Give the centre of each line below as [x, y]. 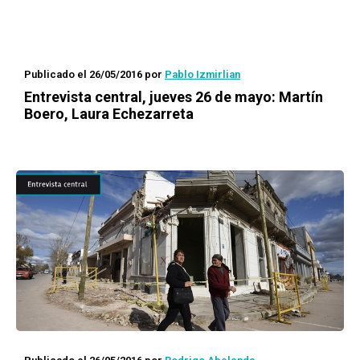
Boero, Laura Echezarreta [109, 114]
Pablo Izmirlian [202, 74]
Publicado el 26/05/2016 [83, 74]
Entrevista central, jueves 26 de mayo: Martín [174, 97]
